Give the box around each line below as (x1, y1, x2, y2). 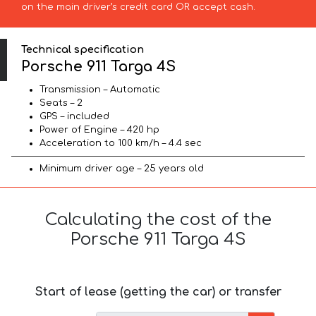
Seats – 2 (39, 98, 83, 109)
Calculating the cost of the (44, 210, 272, 230)
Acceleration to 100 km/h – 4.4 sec (39, 138, 202, 149)
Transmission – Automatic (39, 85, 160, 95)
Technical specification (21, 43, 145, 55)
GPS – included (39, 111, 109, 122)
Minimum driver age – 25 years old (39, 164, 204, 174)
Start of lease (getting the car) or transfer (35, 286, 281, 299)
